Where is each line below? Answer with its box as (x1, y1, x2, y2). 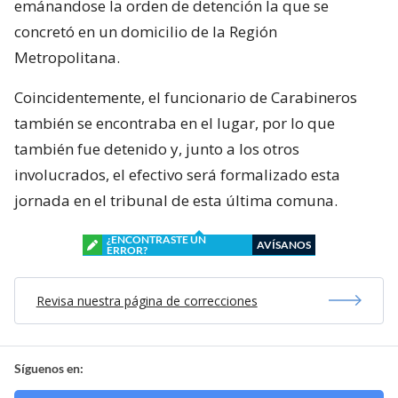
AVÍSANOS (257, 237, 311, 251)
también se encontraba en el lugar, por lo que (14, 112, 335, 133)
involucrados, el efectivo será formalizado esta (14, 163, 340, 185)
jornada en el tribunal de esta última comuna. (14, 189, 338, 211)
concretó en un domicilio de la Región (14, 20, 277, 42)
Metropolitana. (14, 46, 120, 68)
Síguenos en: (14, 360, 84, 376)
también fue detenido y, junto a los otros (14, 138, 299, 159)
